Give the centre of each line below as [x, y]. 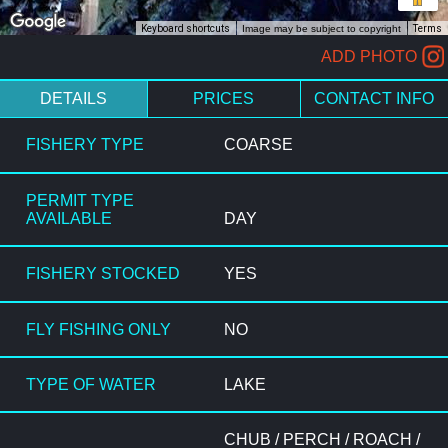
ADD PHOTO [368, 56]
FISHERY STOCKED [103, 274]
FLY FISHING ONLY [99, 329]
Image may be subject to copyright [321, 28]
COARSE [258, 145]
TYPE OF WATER [91, 384]
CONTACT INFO [374, 98]
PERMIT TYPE [80, 200]
